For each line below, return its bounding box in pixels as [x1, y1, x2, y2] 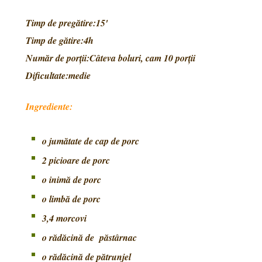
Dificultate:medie [26, 69, 91, 82]
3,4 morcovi [42, 212, 87, 225]
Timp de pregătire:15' [26, 16, 108, 29]
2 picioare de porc [42, 154, 110, 167]
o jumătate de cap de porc [42, 135, 139, 147]
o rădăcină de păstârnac [42, 231, 137, 244]
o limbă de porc [42, 192, 101, 205]
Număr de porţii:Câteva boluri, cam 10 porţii [26, 51, 195, 64]
